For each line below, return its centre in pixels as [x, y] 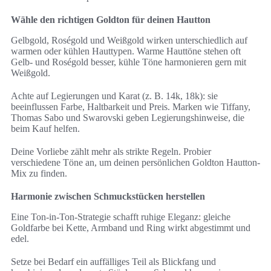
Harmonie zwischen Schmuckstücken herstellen [108, 197]
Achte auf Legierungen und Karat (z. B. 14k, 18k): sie [114, 96]
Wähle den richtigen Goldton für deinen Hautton [111, 20]
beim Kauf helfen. [45, 129]
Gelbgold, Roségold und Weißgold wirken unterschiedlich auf [129, 41]
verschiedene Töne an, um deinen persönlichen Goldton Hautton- [135, 163]
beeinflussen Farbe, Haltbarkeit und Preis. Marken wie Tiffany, [131, 107]
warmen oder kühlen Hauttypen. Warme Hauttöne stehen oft [126, 51]
